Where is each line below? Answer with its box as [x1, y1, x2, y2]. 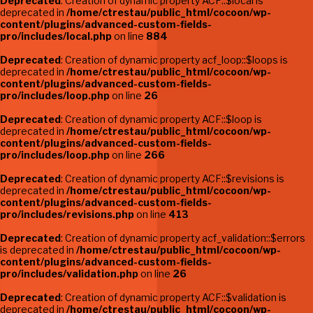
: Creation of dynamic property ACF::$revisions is [61, 173, 284, 184]
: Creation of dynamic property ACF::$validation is [61, 291, 286, 303]
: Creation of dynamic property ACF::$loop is [61, 113, 262, 125]
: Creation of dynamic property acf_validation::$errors [61, 232, 305, 244]
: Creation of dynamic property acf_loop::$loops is [61, 54, 288, 66]
